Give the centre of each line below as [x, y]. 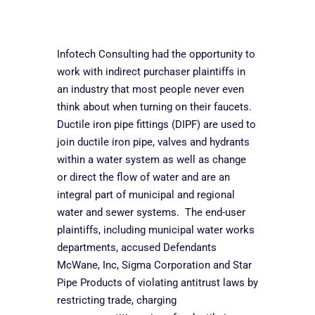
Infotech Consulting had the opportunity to [156, 54]
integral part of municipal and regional [146, 195]
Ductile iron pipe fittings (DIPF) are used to [156, 125]
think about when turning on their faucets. [155, 107]
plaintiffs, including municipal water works [155, 230]
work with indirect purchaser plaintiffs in [151, 72]
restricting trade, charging [116, 301]
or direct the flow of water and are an [143, 178]
